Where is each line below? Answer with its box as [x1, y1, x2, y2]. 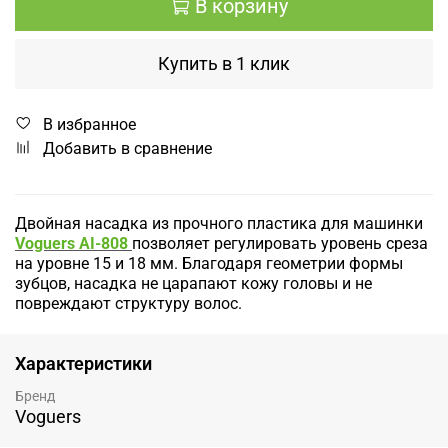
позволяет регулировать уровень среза [132, 234, 428, 254]
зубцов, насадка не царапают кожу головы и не [15, 274, 372, 294]
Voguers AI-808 [15, 234, 132, 254]
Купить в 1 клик [158, 52, 290, 74]
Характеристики [15, 352, 152, 374]
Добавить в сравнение [43, 138, 212, 158]
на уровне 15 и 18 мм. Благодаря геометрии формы [15, 254, 403, 274]
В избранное [43, 114, 136, 134]
